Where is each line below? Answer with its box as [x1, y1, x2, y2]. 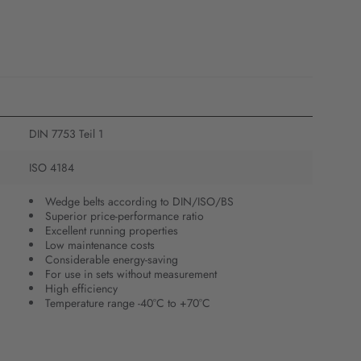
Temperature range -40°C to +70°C [45, 295, 210, 312]
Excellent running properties [45, 222, 178, 239]
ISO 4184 [29, 160, 74, 176]
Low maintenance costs [45, 237, 155, 254]
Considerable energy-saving [45, 251, 178, 268]
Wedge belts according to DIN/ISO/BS [45, 193, 234, 210]
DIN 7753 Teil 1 [29, 126, 103, 143]
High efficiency [45, 280, 118, 297]
